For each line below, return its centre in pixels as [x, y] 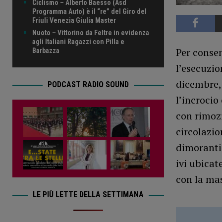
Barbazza [46, 51]
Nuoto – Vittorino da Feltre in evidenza [91, 33]
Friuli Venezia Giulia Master [74, 21]
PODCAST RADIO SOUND [88, 85]
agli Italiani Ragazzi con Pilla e [78, 42]
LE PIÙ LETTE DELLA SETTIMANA [88, 195]
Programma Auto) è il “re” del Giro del [89, 12]
